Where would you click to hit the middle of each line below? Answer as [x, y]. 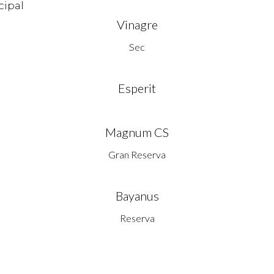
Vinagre [137, 24]
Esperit [137, 88]
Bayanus [137, 196]
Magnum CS [137, 132]
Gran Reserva [137, 154]
